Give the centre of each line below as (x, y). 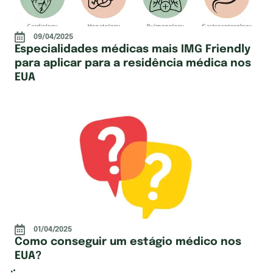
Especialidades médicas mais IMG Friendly (133, 49)
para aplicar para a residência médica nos (133, 63)
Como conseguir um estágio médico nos (128, 242)
